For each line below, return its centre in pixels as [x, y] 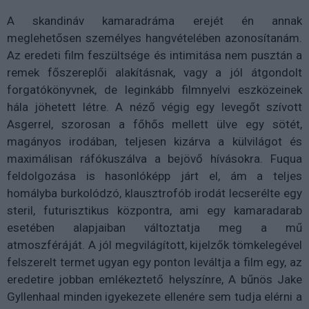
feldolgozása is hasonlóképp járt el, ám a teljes [154, 176]
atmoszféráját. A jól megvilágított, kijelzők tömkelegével [154, 245]
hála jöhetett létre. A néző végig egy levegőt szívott [154, 107]
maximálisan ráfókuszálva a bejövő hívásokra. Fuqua [154, 158]
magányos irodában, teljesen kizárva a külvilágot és [154, 141]
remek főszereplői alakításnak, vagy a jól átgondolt [154, 72]
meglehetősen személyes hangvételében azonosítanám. [154, 38]
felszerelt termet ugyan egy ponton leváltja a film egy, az [154, 262]
